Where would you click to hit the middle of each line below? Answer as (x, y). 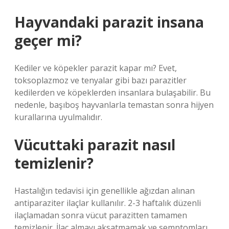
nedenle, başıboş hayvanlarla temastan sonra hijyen (114, 105)
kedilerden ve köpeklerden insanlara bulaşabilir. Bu (112, 93)
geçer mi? (48, 40)
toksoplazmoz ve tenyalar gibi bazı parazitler (100, 80)
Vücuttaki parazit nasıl (95, 145)
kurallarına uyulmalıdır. (58, 117)
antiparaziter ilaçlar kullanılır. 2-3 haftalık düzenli (108, 203)
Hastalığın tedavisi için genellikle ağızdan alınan (105, 191)
